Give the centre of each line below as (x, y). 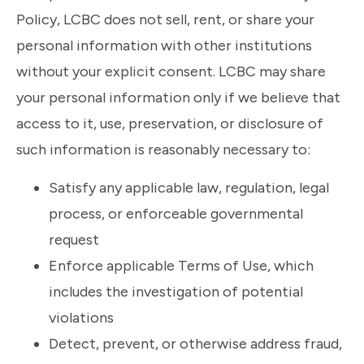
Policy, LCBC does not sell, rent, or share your (165, 19)
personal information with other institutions (164, 45)
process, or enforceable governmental (176, 214)
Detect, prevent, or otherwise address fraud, (195, 344)
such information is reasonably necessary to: (163, 149)
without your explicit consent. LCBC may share (171, 71)
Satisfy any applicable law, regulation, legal (189, 188)
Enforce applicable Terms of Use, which (181, 266)
